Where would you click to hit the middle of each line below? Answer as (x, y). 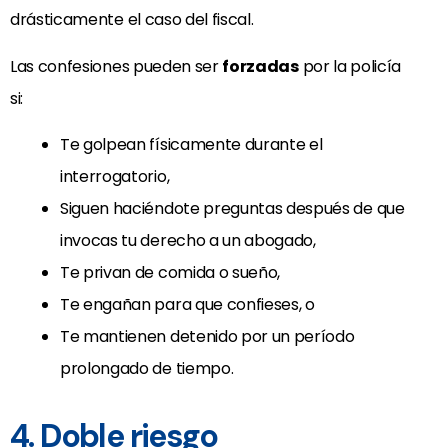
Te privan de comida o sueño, (170, 273)
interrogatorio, (115, 177)
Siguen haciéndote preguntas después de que (232, 209)
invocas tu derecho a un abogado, (188, 241)
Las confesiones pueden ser (116, 66)
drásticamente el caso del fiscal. (132, 20)
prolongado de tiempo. (147, 369)
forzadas (260, 66)
